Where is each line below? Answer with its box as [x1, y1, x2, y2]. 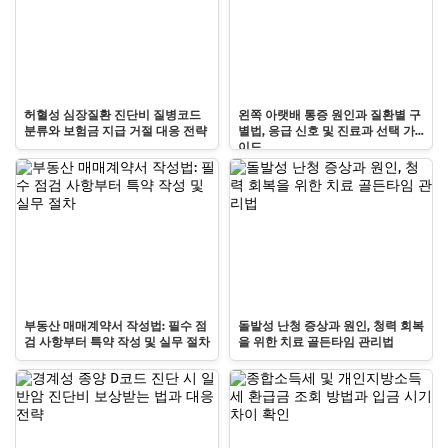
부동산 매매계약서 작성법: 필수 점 [24, 319, 207, 334]
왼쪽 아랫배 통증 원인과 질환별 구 [238, 107, 421, 122]
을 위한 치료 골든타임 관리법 [238, 335, 394, 350]
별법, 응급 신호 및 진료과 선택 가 [238, 123, 415, 138]
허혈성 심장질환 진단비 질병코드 [24, 107, 201, 122]
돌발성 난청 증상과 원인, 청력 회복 [238, 319, 424, 334]
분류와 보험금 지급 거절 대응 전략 [24, 123, 207, 138]
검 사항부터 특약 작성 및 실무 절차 [24, 335, 210, 350]
